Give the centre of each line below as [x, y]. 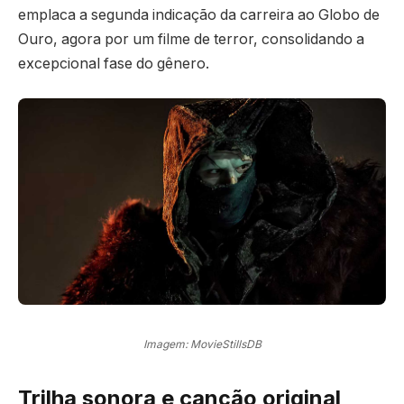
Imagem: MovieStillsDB [202, 344]
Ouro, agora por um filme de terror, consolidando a [191, 40]
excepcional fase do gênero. [114, 64]
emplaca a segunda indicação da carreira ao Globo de [199, 15]
